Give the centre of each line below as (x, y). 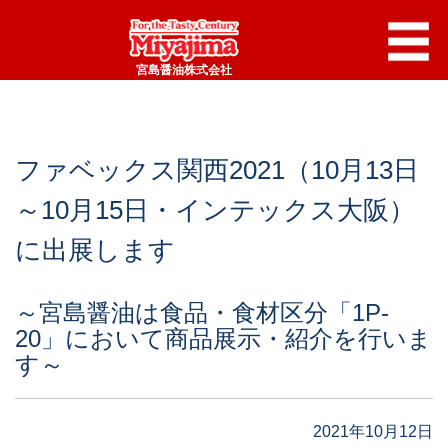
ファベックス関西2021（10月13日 (217, 170)
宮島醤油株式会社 (184, 70)
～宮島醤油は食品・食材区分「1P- (202, 312)
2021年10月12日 (373, 431)
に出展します (95, 250)
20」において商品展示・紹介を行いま (223, 338)
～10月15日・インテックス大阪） (215, 210)
